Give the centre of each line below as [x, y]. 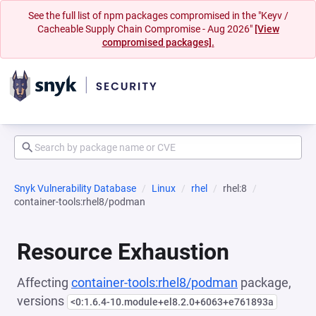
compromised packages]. [158, 42]
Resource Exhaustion [123, 252]
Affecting [44, 282]
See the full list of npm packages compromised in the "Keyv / [158, 16]
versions [42, 301]
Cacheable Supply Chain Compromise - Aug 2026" [146, 29]
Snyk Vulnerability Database [75, 188]
